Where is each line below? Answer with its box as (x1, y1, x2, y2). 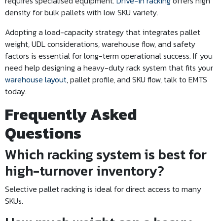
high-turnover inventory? (5, 160, 164, 181)
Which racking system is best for (5, 144, 207, 165)
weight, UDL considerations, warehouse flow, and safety (5, 38, 195, 50)
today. (5, 85, 27, 97)
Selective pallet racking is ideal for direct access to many (5, 183, 201, 195)
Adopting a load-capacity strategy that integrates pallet (5, 26, 200, 38)
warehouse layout (5, 74, 67, 85)
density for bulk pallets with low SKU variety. (5, 6, 158, 18)
